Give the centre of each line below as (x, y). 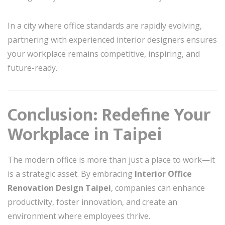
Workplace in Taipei (85, 135)
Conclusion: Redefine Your (109, 115)
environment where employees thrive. (79, 216)
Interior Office (163, 174)
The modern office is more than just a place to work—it (111, 160)
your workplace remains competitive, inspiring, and (104, 54)
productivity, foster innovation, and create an (92, 202)
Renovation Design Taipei (59, 188)
